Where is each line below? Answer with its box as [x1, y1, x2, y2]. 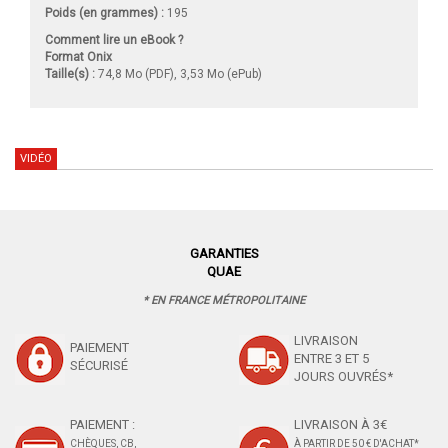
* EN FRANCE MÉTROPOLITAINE [143, 294, 305, 308]
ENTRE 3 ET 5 [294, 351, 369, 367]
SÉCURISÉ [70, 358, 128, 374]
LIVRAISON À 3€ [294, 417, 387, 433]
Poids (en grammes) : [45, 6, 164, 21]
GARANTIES [189, 246, 259, 262]
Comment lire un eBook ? [45, 33, 183, 48]
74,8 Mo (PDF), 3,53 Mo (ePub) [95, 67, 262, 82]
